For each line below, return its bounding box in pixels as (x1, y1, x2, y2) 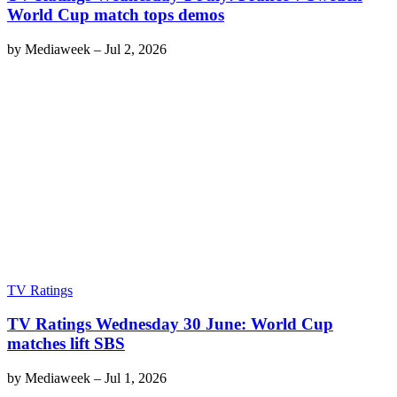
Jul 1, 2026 (105, 370, 167, 385)
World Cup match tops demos (7, 5, 224, 25)
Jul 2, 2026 (105, 42, 167, 58)
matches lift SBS (7, 334, 125, 354)
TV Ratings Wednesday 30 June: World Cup (7, 315, 333, 334)
